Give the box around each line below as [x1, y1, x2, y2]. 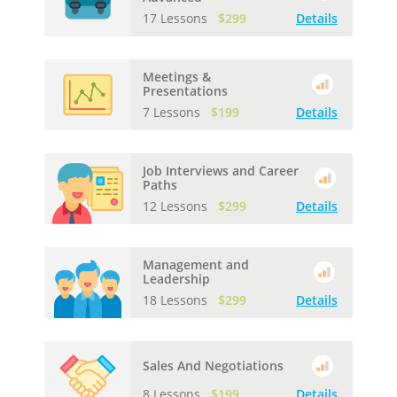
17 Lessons [143, 9, 211, 27]
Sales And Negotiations [143, 356, 284, 374]
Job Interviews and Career [143, 161, 299, 179]
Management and [143, 255, 249, 273]
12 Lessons [143, 197, 211, 214]
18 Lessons [143, 291, 211, 308]
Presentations [143, 82, 228, 99]
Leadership [143, 269, 210, 287]
